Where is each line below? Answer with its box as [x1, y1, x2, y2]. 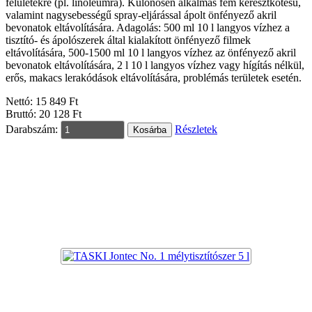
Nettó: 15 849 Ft [6, 95, 78, 107]
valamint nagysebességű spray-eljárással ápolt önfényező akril [6, 8, 276, 21]
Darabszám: [6, 123, 58, 135]
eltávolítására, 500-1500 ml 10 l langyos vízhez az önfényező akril [6, 46, 296, 58]
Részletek [175, 123, 217, 135]
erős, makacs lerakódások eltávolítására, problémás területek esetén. [6, 71, 302, 84]
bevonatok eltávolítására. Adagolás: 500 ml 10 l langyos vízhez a [6, 21, 290, 33]
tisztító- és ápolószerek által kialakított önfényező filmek [6, 33, 251, 46]
